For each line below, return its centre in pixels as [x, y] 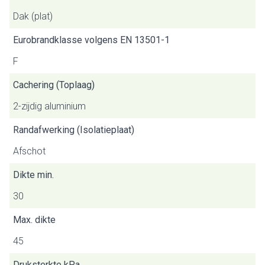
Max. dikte [34, 220]
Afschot [29, 151]
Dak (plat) [33, 16]
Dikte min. [33, 175]
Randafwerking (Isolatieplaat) [74, 130]
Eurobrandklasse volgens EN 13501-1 [91, 40]
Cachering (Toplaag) [54, 85]
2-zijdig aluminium [49, 106]
